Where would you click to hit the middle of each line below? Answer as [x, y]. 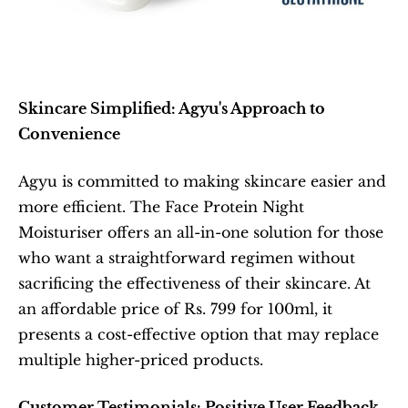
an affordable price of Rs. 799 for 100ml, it [175, 309]
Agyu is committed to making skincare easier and [202, 181]
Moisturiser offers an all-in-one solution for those [201, 232]
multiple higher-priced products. [141, 360]
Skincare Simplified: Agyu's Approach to [172, 108]
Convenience [69, 134]
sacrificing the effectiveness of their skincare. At [194, 283]
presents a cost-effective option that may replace [199, 334]
